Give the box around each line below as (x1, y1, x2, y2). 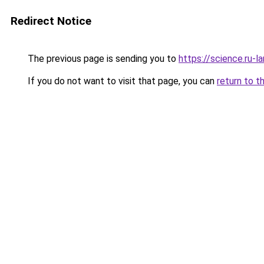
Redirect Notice (11, 14, 91, 28)
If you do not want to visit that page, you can (25, 75, 217, 87)
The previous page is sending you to (25, 53, 179, 64)
